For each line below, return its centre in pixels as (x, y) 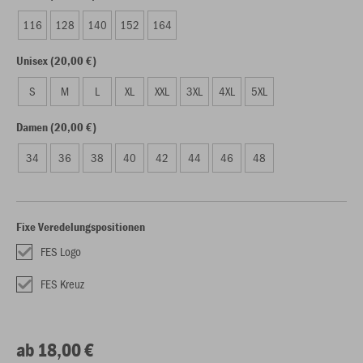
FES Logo (61, 251)
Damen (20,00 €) (56, 127)
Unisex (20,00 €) (56, 60)
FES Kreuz (62, 284)
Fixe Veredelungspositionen (81, 226)
